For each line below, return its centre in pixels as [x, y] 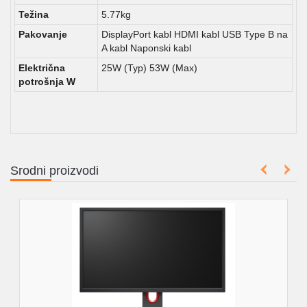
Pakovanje [43, 34]
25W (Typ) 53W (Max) [149, 68]
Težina [34, 14]
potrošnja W [47, 82]
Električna [42, 68]
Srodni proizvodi [54, 171]
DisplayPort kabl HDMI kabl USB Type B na [195, 34]
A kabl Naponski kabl [146, 48]
